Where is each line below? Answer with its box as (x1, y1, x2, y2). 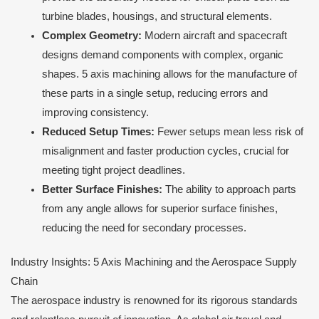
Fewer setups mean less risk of (154, 125, 303, 137)
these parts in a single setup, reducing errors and (41, 87, 268, 99)
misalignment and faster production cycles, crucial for (41, 145, 289, 157)
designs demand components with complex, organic (41, 48, 283, 61)
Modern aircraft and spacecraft (141, 29, 287, 41)
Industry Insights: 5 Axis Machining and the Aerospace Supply (11, 256, 297, 268)
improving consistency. (41, 106, 149, 118)
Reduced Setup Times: (41, 125, 155, 137)
